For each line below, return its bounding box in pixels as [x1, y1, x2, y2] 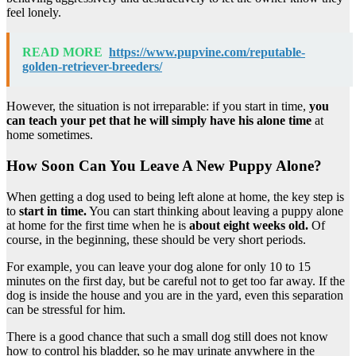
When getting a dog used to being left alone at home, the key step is [6, 189, 344, 203]
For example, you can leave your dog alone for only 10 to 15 [6, 259, 311, 273]
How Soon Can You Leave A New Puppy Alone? [6, 157, 322, 175]
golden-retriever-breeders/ [22, 60, 162, 74]
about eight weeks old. [186, 218, 308, 232]
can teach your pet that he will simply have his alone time [6, 114, 311, 128]
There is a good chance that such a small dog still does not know [6, 329, 328, 343]
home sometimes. [6, 128, 93, 142]
